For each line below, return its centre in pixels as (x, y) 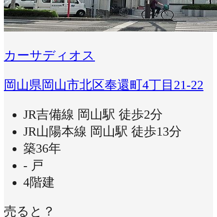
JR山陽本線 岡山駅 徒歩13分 (102, 131)
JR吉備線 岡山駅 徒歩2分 (93, 114)
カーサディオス (49, 56)
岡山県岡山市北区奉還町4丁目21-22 (104, 85)
